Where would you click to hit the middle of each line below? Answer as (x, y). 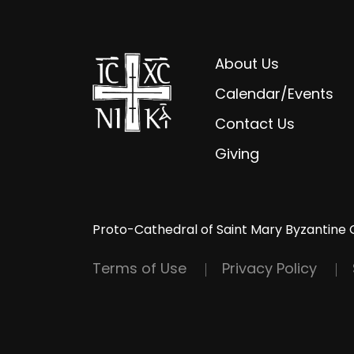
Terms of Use (139, 268)
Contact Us (255, 123)
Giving (237, 153)
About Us (247, 63)
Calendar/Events (275, 93)
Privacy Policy (269, 268)
